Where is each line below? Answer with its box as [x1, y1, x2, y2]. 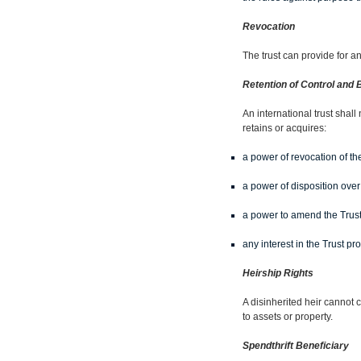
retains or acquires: [243, 122, 326, 134]
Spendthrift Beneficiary [243, 339, 349, 351]
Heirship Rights [243, 267, 313, 279]
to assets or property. [243, 310, 333, 322]
